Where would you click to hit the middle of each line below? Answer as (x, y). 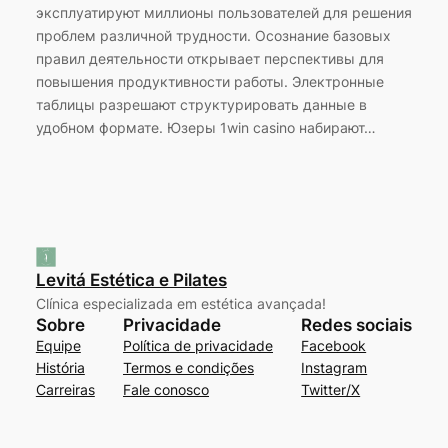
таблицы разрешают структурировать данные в (201, 105)
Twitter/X (331, 389)
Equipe (58, 345)
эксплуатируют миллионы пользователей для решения (223, 13)
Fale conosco (166, 389)
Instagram (334, 367)
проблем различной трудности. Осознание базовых (213, 36)
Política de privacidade (198, 345)
